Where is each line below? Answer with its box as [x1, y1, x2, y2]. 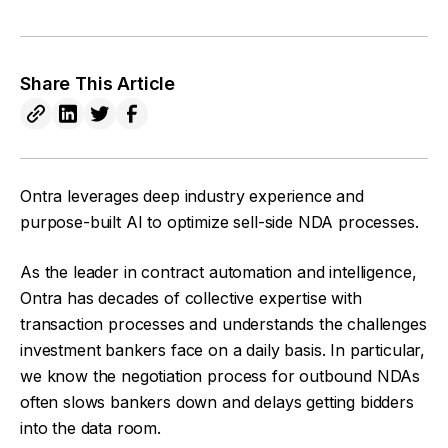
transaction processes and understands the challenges [20, 314, 427, 334]
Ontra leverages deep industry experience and [20, 186, 364, 206]
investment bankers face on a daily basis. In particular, [20, 340, 426, 360]
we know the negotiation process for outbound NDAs [20, 366, 421, 386]
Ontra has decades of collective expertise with [20, 288, 362, 308]
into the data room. [20, 418, 161, 438]
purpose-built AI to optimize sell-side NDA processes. [20, 212, 419, 232]
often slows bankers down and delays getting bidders [20, 392, 414, 412]
